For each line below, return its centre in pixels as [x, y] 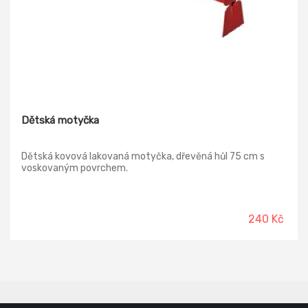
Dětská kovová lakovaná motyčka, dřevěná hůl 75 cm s [143, 156]
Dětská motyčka [60, 120]
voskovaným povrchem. [75, 168]
